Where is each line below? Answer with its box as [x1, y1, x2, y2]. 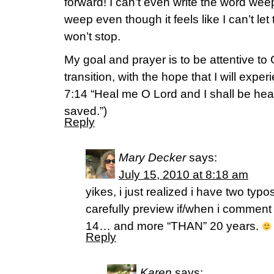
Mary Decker [119, 151, 186, 164]
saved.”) [64, 105, 107, 117]
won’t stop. [64, 30, 120, 43]
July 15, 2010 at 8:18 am [119, 168, 248, 181]
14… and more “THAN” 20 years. [86, 220, 262, 232]
